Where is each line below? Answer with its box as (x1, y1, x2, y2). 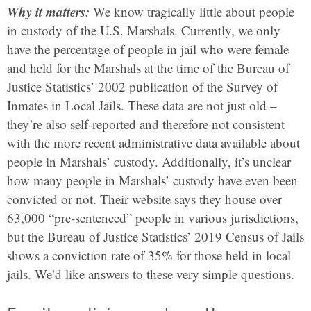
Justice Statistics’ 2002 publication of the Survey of (7, 78, 278, 95)
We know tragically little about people (90, 3, 294, 20)
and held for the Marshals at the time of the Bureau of (7, 59, 289, 76)
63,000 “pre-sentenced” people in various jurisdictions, (7, 209, 299, 226)
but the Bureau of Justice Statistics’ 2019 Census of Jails (7, 228, 304, 245)
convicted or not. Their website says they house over (7, 190, 282, 208)
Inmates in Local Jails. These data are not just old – (7, 96, 277, 114)
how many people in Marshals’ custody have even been (7, 171, 298, 189)
